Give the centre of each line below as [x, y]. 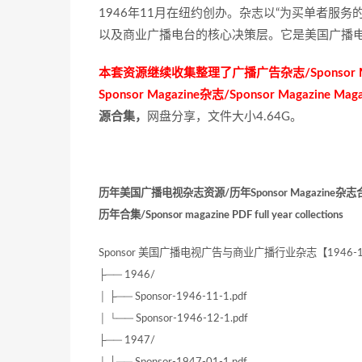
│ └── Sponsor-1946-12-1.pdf [173, 319]
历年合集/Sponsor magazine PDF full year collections [221, 215]
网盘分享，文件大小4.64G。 [225, 117]
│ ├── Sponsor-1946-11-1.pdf [173, 297]
